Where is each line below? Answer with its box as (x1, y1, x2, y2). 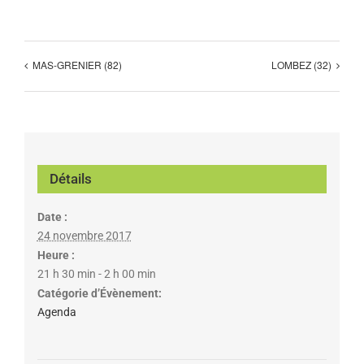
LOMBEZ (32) (271, 58, 331, 72)
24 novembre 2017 (37, 228, 132, 242)
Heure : (37, 248, 75, 262)
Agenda (37, 305, 76, 318)
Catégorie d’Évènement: (37, 286, 162, 300)
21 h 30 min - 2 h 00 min (37, 266, 156, 280)
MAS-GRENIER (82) (32, 58, 122, 72)
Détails (49, 170, 92, 187)
